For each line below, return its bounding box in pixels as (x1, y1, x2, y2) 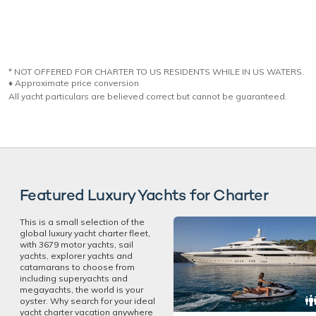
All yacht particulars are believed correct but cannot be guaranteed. (8, 91, 287, 102)
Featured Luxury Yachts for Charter (20, 185, 269, 205)
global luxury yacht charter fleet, (20, 228, 150, 239)
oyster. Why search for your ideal (20, 296, 155, 307)
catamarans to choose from (20, 262, 135, 273)
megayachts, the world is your (20, 284, 143, 296)
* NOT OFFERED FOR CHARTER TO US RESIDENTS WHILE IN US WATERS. (8, 66, 304, 78)
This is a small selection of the (20, 217, 145, 228)
